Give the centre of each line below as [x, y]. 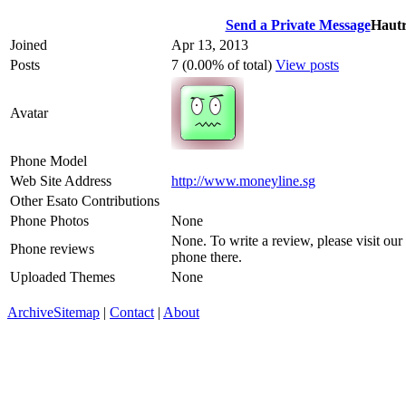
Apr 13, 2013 [210, 44]
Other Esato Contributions [85, 200]
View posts [307, 64]
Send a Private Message [298, 24]
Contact [132, 312]
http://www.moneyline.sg [243, 180]
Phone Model [48, 160]
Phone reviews [52, 248]
